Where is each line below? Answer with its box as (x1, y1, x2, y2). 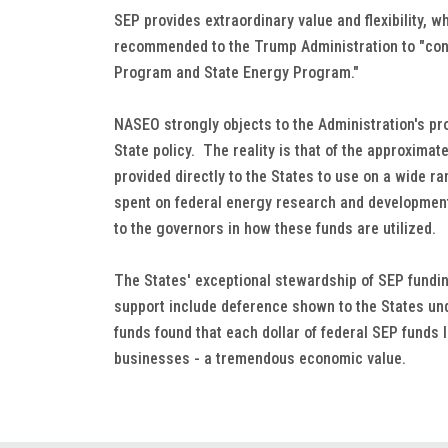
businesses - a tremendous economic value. (114, 349, 406, 368)
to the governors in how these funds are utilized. (114, 219, 436, 238)
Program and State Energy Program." (114, 63, 359, 82)
